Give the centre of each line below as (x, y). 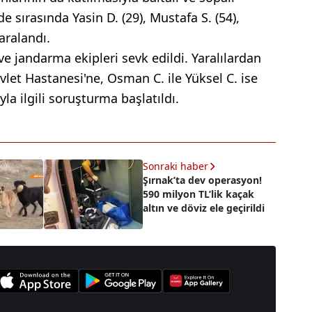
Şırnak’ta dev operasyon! (202, 180)
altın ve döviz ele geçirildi (203, 208)
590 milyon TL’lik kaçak (198, 194)
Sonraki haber (175, 166)
